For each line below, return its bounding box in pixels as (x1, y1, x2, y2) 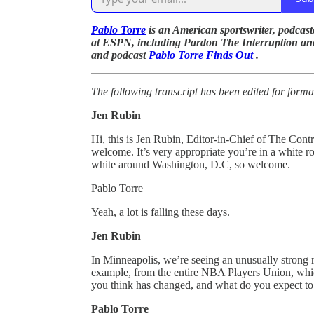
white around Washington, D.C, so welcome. (91, 158, 290, 170)
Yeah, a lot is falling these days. (91, 205, 230, 218)
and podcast (91, 48, 149, 61)
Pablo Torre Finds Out (149, 48, 253, 61)
